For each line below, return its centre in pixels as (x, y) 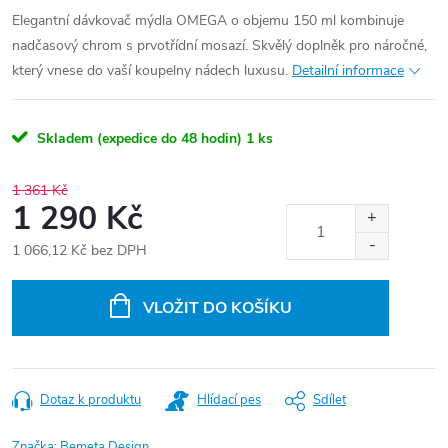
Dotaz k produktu (90, 400)
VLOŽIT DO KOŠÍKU (217, 308)
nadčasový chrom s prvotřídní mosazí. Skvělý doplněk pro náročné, (219, 45)
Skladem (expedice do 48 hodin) (137, 138)
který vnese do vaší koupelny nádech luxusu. (152, 70)
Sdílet (329, 400)
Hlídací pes (229, 400)
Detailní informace (348, 70)
